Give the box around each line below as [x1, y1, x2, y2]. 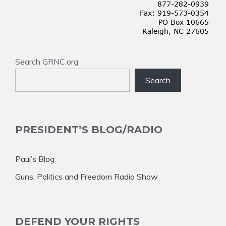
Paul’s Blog [15, 154, 54, 164]
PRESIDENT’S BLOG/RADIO [15, 124, 162, 136]
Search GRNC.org [15, 56, 78, 67]
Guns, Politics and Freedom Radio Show [15, 172, 158, 182]
